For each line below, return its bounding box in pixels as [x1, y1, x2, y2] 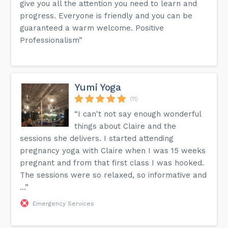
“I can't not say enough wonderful [74, 109, 202, 119]
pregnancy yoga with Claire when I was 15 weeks [20, 146, 206, 155]
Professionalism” [20, 35, 83, 45]
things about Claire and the [74, 121, 177, 131]
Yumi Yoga [74, 81, 121, 93]
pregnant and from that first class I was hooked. [20, 158, 205, 167]
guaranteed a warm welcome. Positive [20, 23, 164, 33]
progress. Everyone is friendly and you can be [20, 11, 193, 20]
